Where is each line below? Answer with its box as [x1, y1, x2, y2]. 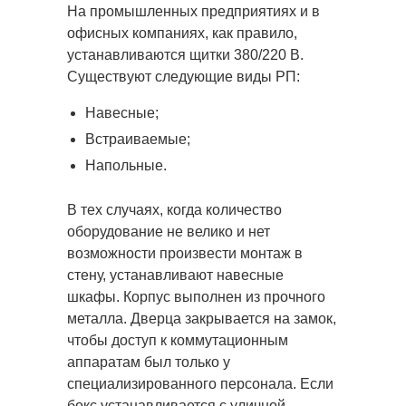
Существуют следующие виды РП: [67, 69, 300, 84]
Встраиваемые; [85, 131, 190, 147]
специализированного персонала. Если [67, 376, 333, 391]
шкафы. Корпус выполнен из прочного [67, 289, 325, 304]
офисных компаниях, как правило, [67, 25, 297, 41]
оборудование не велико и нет [67, 224, 270, 239]
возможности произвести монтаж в [67, 246, 303, 261]
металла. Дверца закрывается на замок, [67, 311, 336, 326]
